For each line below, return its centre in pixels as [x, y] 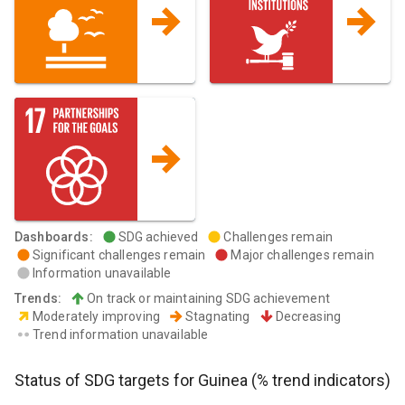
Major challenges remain [302, 255]
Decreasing [308, 317]
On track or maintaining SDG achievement [208, 299]
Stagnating [218, 317]
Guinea [223, 381]
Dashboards [52, 237]
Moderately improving [96, 317]
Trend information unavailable [121, 335]
